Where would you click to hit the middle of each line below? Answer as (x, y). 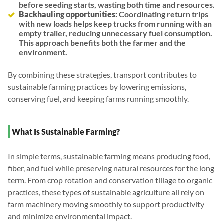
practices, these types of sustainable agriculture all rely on (106, 192)
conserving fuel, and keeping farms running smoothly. (98, 99)
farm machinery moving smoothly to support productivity (106, 204)
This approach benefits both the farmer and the (102, 43)
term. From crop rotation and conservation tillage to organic (110, 180)
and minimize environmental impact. (70, 216)
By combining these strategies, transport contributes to (102, 75)
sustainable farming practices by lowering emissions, (97, 87)
